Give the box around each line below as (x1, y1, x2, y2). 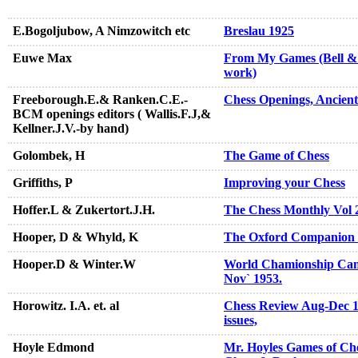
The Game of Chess (224, 149, 329, 163)
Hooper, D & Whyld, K (13, 230, 138, 245)
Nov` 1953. (224, 272, 282, 286)
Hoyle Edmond (13, 340, 94, 355)
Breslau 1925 (224, 24, 294, 38)
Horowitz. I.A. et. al (13, 299, 119, 313)
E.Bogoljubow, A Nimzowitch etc (13, 24, 190, 38)
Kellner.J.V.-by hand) (13, 121, 129, 136)
